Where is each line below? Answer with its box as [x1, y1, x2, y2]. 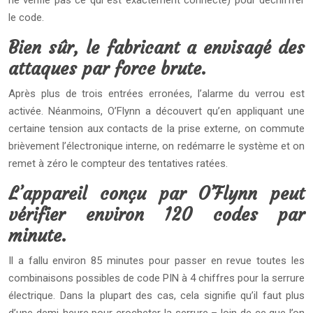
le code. [8, 11, 44, 24]
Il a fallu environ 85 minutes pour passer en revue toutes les [8, 254, 305, 267]
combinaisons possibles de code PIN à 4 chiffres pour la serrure [8, 272, 305, 284]
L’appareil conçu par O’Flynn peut [8, 183, 305, 205]
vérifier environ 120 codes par [8, 204, 305, 226]
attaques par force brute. [8, 58, 206, 80]
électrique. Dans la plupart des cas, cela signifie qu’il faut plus [8, 289, 305, 302]
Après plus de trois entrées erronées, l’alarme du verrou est [8, 87, 305, 100]
